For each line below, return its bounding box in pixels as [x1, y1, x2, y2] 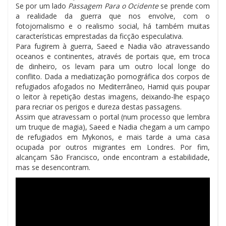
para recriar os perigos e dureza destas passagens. [16, 101, 182, 111]
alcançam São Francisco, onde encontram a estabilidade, [16, 152, 210, 162]
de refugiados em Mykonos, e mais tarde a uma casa [16, 132, 210, 142]
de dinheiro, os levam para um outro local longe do [16, 61, 210, 71]
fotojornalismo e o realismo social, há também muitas [16, 21, 210, 31]
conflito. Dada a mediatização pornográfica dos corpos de [16, 71, 210, 81]
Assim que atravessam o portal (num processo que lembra [16, 111, 210, 122]
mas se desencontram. [16, 162, 90, 172]
